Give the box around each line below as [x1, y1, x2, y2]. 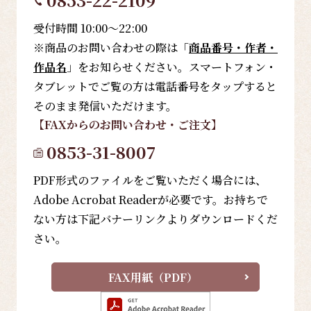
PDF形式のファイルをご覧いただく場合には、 [33, 172, 267, 189]
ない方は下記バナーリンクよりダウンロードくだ [33, 211, 278, 228]
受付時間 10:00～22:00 [33, 20, 147, 37]
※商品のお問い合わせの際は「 [33, 40, 189, 56]
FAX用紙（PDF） [108, 269, 198, 285]
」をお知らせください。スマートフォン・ [67, 59, 277, 76]
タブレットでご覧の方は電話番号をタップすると [33, 78, 277, 95]
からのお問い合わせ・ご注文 [67, 117, 211, 133]
